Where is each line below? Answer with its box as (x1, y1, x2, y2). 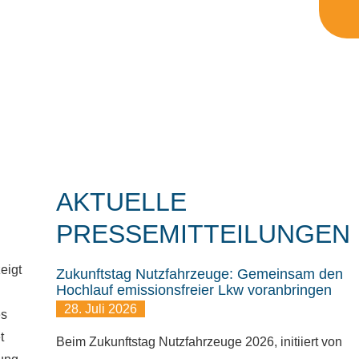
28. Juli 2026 (63, 302, 137, 316)
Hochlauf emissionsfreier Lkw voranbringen (55, 282, 332, 298)
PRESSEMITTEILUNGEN (55, 220, 350, 248)
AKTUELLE (55, 188, 187, 216)
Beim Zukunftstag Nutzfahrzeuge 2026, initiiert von (55, 335, 342, 349)
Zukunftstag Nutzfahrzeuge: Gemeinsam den (55, 266, 343, 282)
